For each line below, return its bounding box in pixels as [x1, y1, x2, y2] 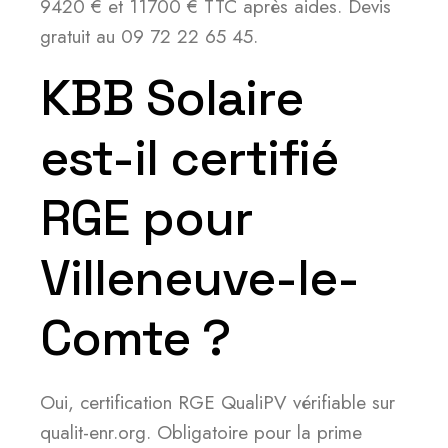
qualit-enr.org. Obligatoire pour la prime [40, 419, 362, 446]
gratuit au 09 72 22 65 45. [40, 23, 258, 50]
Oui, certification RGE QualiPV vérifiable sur [40, 389, 395, 416]
